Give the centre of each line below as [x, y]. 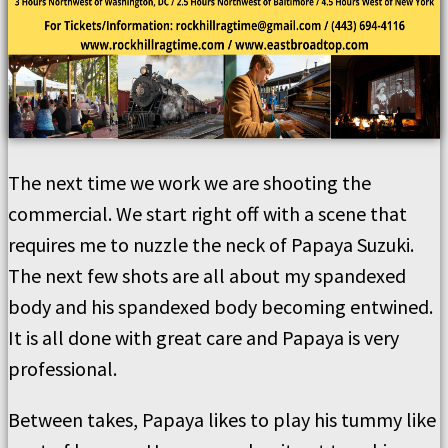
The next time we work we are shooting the [189, 182]
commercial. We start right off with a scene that [207, 213]
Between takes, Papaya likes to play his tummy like [222, 419]
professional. [62, 368]
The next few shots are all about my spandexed [207, 275]
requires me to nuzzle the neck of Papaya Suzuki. [211, 244]
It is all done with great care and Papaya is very [203, 337]
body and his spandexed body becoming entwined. [220, 306]
